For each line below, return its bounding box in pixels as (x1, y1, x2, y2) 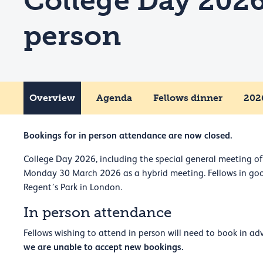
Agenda (96, 92, 132, 103)
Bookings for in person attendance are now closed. (23, 129, 232, 141)
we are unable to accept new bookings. (23, 241, 186, 252)
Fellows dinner (153, 92, 222, 103)
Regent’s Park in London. (23, 181, 122, 193)
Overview (29, 92, 75, 103)
